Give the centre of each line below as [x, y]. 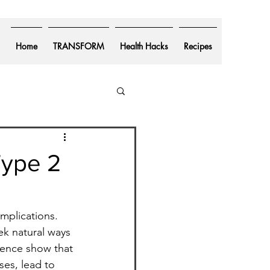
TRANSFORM [79, 46]
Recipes [198, 46]
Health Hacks [144, 46]
